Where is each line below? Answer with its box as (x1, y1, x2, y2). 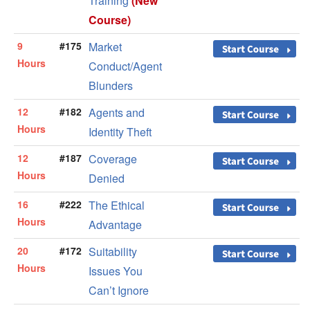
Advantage (89, 217, 142, 233)
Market (89, 39, 122, 55)
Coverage (89, 151, 137, 167)
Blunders (89, 77, 133, 94)
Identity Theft (89, 124, 152, 140)
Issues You (89, 263, 143, 280)
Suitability (89, 244, 137, 260)
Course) (89, 12, 131, 28)
